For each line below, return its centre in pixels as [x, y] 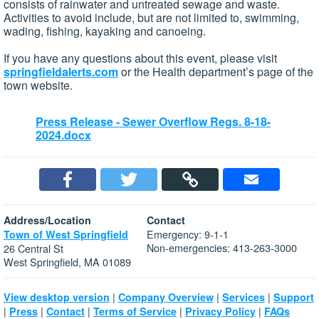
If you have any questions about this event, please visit [140, 58]
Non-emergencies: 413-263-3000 [222, 248]
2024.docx [63, 135]
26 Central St [33, 249]
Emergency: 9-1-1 [188, 234]
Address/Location [47, 220]
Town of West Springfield [66, 235]
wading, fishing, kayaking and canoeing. [105, 31]
